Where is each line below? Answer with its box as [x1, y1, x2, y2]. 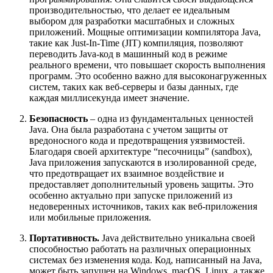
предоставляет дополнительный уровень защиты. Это [29, 179, 253, 190]
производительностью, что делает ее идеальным [29, 5, 230, 16]
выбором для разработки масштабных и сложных [29, 16, 235, 27]
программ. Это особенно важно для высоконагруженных [29, 71, 267, 82]
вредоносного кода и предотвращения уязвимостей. [29, 135, 245, 146]
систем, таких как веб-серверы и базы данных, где [29, 82, 238, 93]
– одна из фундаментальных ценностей [88, 113, 253, 124]
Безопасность [29, 113, 88, 124]
